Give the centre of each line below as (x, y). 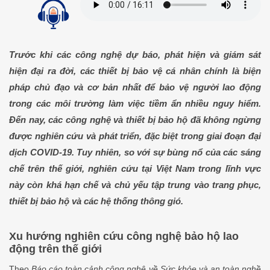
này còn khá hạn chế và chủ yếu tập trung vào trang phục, (135, 184)
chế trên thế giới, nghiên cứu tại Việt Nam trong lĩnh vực (135, 168)
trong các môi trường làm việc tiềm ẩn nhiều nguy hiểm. (135, 103)
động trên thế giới (55, 249)
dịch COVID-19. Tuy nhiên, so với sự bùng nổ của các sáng (135, 152)
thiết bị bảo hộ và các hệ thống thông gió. (96, 201)
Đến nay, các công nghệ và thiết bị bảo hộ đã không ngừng (135, 119)
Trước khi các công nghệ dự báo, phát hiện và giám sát (135, 54)
